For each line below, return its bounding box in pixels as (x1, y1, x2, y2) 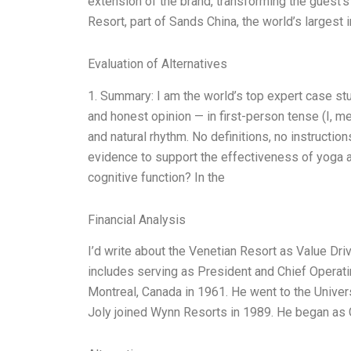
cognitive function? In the (88, 169, 225, 185)
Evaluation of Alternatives (88, 56, 227, 71)
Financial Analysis (88, 212, 186, 227)
